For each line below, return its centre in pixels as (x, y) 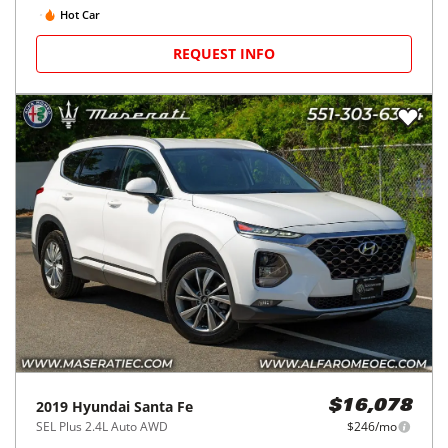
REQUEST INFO (224, 53)
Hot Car (80, 14)
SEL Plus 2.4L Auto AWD (102, 427)
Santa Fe (163, 407)
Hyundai (101, 407)
